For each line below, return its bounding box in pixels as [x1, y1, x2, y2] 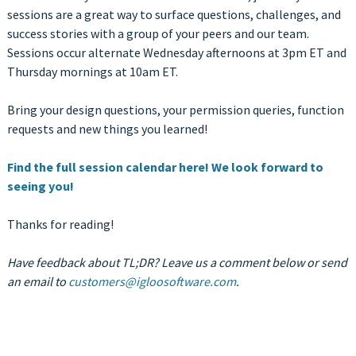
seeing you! [6, 178, 74, 195]
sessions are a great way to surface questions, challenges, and [6, 6, 341, 23]
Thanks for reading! [6, 216, 114, 233]
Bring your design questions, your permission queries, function [6, 102, 344, 118]
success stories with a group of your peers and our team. [6, 25, 309, 42]
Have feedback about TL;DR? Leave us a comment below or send [6, 254, 347, 271]
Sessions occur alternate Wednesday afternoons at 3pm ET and [6, 44, 346, 61]
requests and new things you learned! [6, 121, 212, 137]
